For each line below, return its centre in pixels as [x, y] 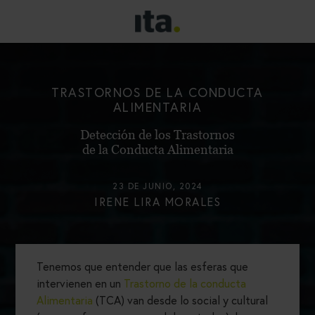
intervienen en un [80, 283]
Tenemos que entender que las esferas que [142, 266]
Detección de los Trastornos [157, 135]
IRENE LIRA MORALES [157, 202]
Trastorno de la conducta [185, 283]
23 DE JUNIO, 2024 [157, 186]
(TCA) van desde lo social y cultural [180, 300]
